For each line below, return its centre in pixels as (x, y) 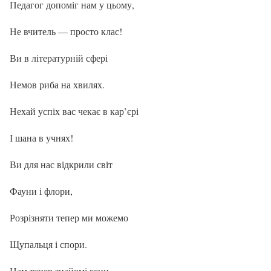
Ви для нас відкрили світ (61, 164)
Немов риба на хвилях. (57, 84)
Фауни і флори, (41, 191)
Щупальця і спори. (48, 244)
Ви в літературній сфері (59, 57)
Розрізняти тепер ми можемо (69, 217)
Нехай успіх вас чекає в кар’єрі (74, 111)
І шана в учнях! (41, 137)
